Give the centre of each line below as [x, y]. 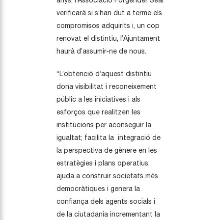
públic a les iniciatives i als [98, 99]
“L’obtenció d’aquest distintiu [104, 73]
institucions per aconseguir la [104, 124]
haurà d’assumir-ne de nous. [101, 51]
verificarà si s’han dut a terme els [109, 13]
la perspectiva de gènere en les [107, 150]
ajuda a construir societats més [107, 176]
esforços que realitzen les [98, 112]
